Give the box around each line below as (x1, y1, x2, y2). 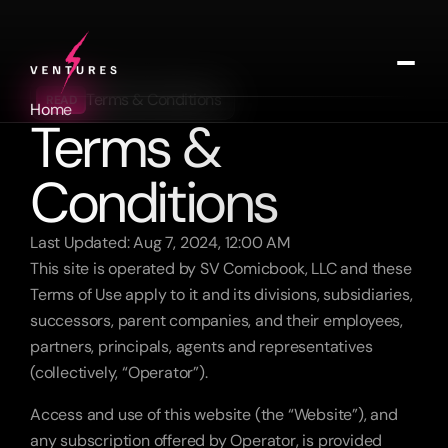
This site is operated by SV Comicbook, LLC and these (30, 258, 412, 279)
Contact (30, 177, 88, 198)
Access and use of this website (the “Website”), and (30, 404, 398, 425)
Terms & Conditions (86, 89, 221, 110)
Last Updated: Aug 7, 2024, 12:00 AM (30, 232, 290, 253)
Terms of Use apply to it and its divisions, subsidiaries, (30, 284, 413, 305)
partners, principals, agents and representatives (30, 336, 373, 357)
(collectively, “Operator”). (30, 362, 208, 383)
